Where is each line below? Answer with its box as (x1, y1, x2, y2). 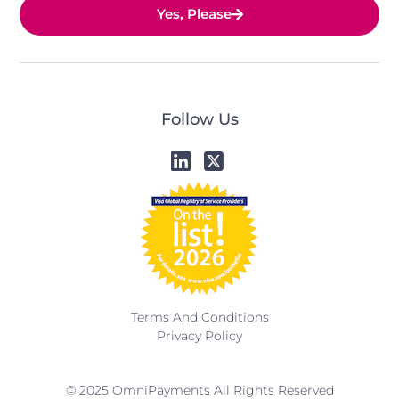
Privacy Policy (157, 327, 242, 344)
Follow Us (160, 109, 239, 129)
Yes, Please (156, 5, 232, 23)
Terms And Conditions (130, 308, 269, 325)
